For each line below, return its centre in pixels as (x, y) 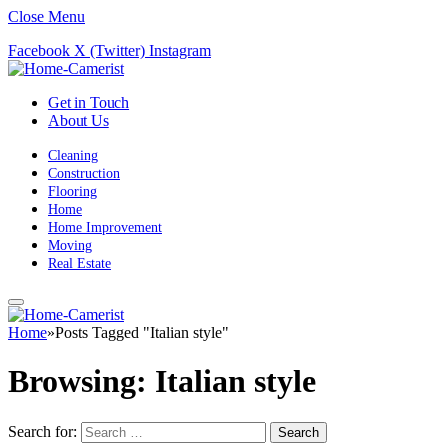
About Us (78, 120)
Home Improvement (105, 227)
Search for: (42, 431)
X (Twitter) (109, 50)
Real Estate (79, 263)
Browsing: (81, 381)
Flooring (72, 191)
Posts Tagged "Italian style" (142, 332)
